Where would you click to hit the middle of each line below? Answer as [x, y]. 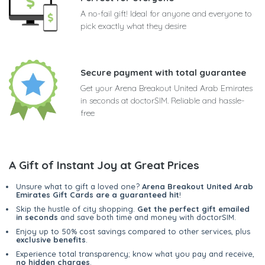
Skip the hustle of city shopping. [77, 209]
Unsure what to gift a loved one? [79, 187]
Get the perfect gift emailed [193, 209]
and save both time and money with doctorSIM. [147, 217]
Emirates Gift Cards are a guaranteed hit [98, 195]
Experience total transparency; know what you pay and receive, [135, 254]
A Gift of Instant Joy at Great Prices [104, 165]
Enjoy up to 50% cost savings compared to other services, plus [133, 232]
